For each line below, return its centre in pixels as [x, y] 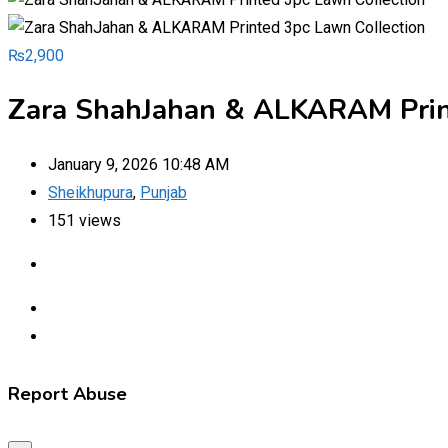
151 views [84, 220]
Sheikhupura [90, 192]
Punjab [163, 192]
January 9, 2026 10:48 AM [138, 164]
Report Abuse [67, 393]
